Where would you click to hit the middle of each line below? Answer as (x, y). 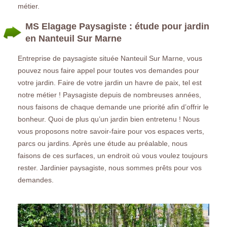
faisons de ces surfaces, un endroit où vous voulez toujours (113, 155)
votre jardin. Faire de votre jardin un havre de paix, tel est (110, 82)
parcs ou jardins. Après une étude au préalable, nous (103, 143)
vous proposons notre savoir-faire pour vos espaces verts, (111, 131)
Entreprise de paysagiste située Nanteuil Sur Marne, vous (110, 58)
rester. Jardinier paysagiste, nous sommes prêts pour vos (110, 167)
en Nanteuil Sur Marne (73, 38)
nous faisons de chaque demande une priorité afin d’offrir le (113, 107)
